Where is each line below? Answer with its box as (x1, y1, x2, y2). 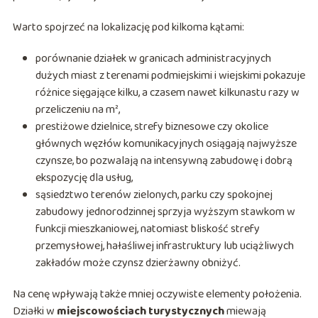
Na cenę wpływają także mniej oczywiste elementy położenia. (12, 285, 302, 304)
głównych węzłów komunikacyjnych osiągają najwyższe (35, 135, 297, 153)
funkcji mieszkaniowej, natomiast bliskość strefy (35, 220, 260, 238)
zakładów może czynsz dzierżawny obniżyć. (35, 254, 241, 273)
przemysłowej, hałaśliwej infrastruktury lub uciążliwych (35, 237, 294, 256)
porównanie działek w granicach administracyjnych (35, 50, 271, 68)
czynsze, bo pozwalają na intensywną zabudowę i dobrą (35, 152, 292, 170)
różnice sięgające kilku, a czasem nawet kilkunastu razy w (35, 84, 300, 102)
